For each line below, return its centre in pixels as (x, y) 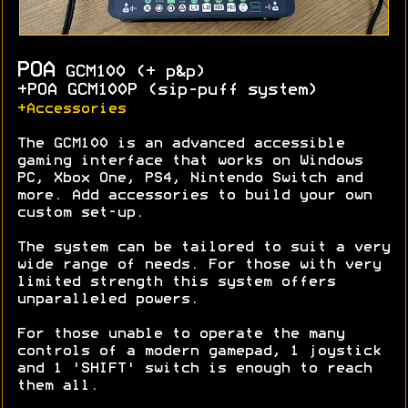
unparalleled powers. (107, 300)
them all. (57, 387)
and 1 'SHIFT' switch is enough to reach (194, 369)
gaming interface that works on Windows (189, 162)
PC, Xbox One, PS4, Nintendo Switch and (189, 179)
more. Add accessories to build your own (194, 196)
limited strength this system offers (176, 283)
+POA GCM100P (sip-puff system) (167, 91)
